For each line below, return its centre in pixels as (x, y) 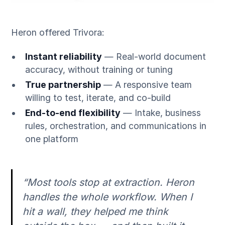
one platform (51, 139)
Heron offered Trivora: (58, 33)
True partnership (63, 84)
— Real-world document (154, 56)
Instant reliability (63, 56)
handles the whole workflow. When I (107, 197)
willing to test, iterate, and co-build (98, 97)
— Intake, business (160, 113)
